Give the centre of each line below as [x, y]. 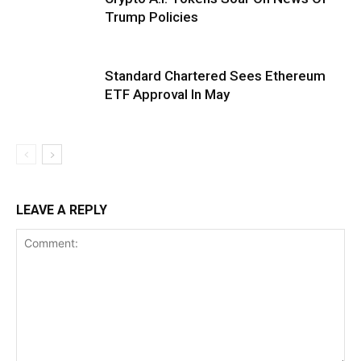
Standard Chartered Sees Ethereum [215, 75]
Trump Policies [151, 17]
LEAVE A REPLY [62, 210]
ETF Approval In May [172, 94]
